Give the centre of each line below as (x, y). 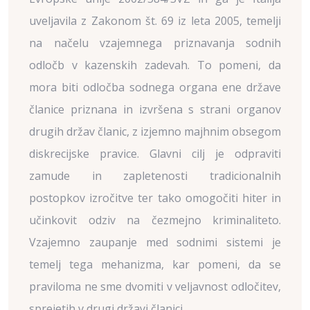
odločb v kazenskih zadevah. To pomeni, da (155, 65)
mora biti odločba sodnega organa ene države (155, 87)
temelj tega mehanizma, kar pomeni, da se (155, 264)
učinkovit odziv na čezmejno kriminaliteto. (155, 220)
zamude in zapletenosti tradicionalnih (155, 176)
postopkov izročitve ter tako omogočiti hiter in (155, 198)
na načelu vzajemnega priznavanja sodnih (155, 43)
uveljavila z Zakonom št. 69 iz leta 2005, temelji (155, 21)
